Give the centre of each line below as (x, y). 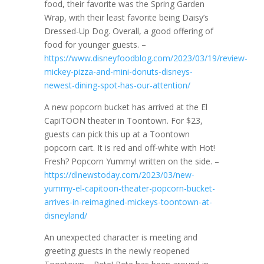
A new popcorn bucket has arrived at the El (126, 107)
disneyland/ (65, 215)
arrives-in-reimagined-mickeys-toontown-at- (128, 202)
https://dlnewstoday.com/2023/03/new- (119, 175)
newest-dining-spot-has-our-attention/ (117, 85)
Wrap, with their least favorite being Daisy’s (126, 17)
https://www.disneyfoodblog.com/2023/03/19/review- (146, 58)
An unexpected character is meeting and (121, 237)
